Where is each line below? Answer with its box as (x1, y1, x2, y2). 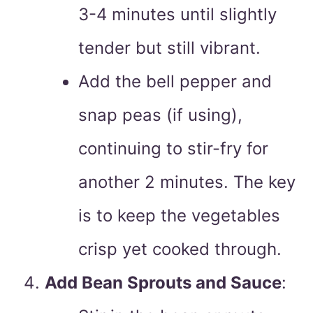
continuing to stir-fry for (78, 138, 268, 159)
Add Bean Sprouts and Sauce (45, 272, 282, 293)
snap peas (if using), (78, 105, 242, 126)
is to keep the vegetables (78, 205, 280, 226)
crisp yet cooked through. (78, 239, 282, 260)
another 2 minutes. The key (78, 172, 296, 193)
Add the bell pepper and (78, 71, 272, 92)
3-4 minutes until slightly (78, 4, 277, 25)
